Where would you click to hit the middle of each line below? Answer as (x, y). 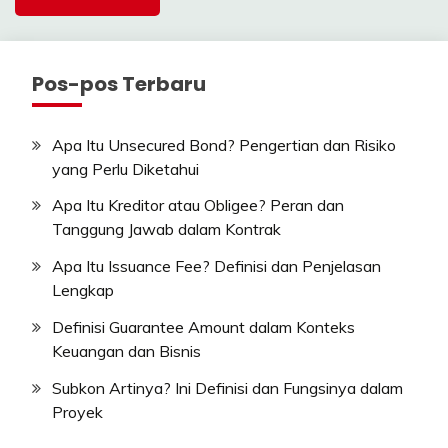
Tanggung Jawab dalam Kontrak (166, 229)
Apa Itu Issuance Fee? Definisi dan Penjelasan (216, 266)
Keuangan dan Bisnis (126, 351)
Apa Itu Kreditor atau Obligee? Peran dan (198, 205)
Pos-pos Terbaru (119, 83)
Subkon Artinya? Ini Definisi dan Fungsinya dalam (227, 387)
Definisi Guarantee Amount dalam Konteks (203, 327)
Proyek (77, 411)
